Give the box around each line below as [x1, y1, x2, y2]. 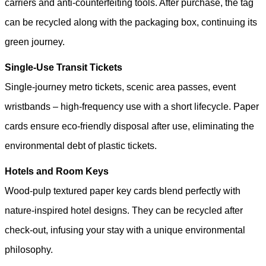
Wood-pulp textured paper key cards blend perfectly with [5, 185, 240, 196]
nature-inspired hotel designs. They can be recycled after [5, 205, 243, 216]
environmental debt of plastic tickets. [5, 140, 157, 151]
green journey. [5, 36, 65, 47]
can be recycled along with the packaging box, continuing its [5, 17, 257, 27]
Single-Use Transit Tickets [5, 62, 122, 72]
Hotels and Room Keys [5, 166, 109, 176]
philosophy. [5, 244, 53, 255]
